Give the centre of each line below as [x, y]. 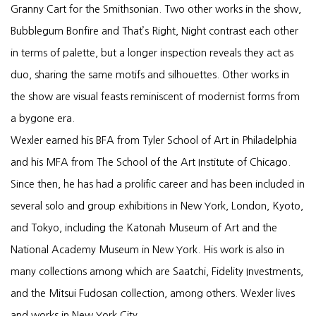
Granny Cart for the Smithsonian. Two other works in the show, [156, 9]
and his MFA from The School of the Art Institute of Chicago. [151, 162]
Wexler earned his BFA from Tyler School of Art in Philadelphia [154, 140]
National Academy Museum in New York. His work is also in [147, 250]
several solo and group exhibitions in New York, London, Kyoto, [157, 206]
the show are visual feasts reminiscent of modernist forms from [155, 97]
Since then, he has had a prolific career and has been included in [158, 184]
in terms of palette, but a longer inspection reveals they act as [152, 53]
